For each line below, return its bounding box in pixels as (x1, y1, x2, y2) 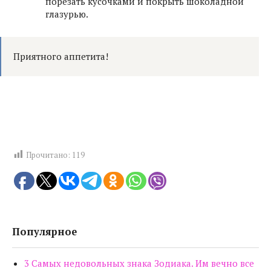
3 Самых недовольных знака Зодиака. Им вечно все (24, 257, 254, 270)
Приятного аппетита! (13, 50, 108, 62)
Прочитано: (26, 149, 70, 160)
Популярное (12, 225, 77, 239)
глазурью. (45, 7, 88, 20)
